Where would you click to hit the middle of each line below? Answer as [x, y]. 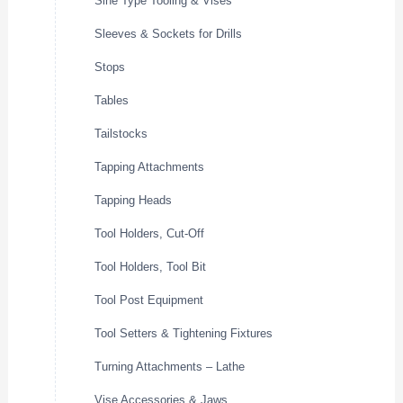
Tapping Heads [134, 201]
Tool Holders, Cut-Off [150, 234]
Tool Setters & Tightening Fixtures [184, 334]
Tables [112, 101]
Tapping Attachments [150, 167]
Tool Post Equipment [149, 300]
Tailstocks [121, 134]
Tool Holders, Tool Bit [151, 267]
